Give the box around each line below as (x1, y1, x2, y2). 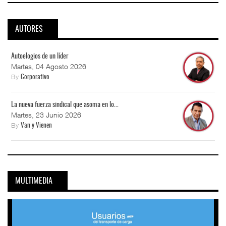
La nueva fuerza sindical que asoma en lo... (11, 101, 119, 108)
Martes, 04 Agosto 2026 (11, 62, 86, 71)
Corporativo (21, 74, 49, 81)
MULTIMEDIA (15, 177, 52, 186)
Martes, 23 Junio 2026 (11, 110, 81, 119)
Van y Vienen (21, 122, 52, 129)
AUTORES (15, 25, 43, 33)
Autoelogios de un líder (11, 52, 69, 60)
